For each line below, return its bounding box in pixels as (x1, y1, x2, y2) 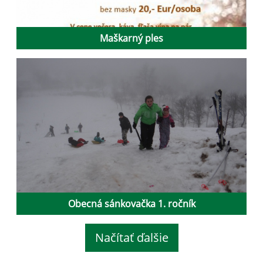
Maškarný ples (100, 32, 163, 45)
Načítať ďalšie (95, 230, 168, 246)
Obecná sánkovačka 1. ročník (68, 197, 195, 211)
